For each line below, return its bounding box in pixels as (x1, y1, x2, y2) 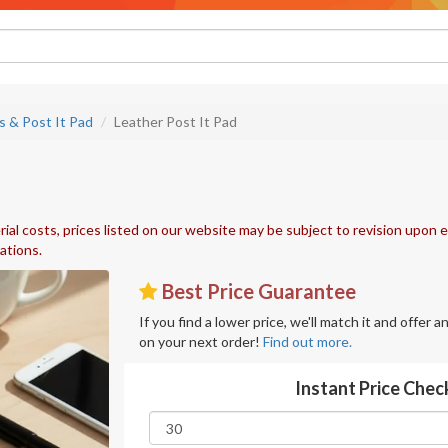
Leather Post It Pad (114, 113, 237, 130)
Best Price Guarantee (158, 279, 356, 303)
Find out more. (263, 333, 352, 350)
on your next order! (139, 333, 263, 350)
